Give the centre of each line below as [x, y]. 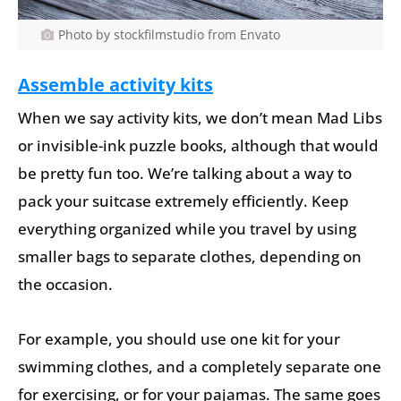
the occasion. [65, 284]
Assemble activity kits [115, 85]
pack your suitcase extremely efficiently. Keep [183, 200]
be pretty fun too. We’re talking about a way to [185, 173]
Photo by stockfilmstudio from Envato [169, 34]
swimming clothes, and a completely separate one [200, 366]
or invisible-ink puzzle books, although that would [198, 145]
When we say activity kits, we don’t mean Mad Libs [200, 117]
